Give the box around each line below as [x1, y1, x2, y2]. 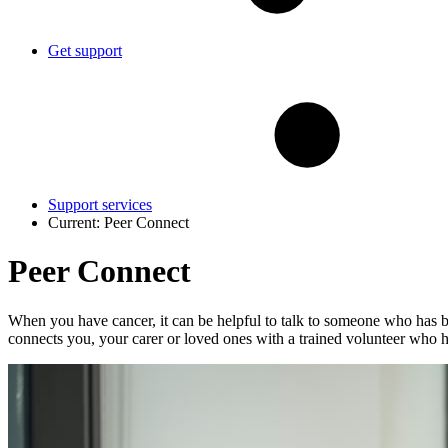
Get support [48, 42, 122, 59]
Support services [48, 196, 152, 213]
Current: [48, 214, 104, 231]
